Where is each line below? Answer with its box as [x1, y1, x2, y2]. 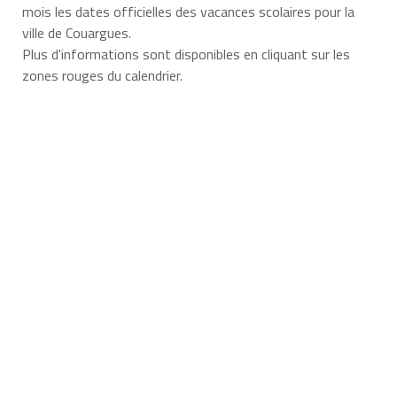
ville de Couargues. [21, 22, 131, 44]
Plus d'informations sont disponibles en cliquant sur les [21, 43, 350, 66]
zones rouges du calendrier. [21, 65, 183, 87]
